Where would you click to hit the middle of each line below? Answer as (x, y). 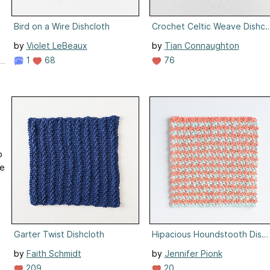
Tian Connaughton (202, 45)
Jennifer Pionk (193, 253)
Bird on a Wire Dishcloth (61, 26)
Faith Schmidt (54, 253)
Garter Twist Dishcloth (59, 234)
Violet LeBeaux (57, 45)
